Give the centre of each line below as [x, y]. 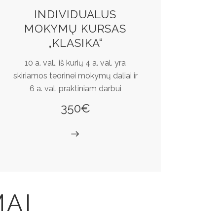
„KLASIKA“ [75, 43]
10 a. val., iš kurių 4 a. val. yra [75, 63]
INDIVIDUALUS [75, 15]
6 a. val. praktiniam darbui [75, 88]
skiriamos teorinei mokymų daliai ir [75, 75]
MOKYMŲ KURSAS [75, 29]
